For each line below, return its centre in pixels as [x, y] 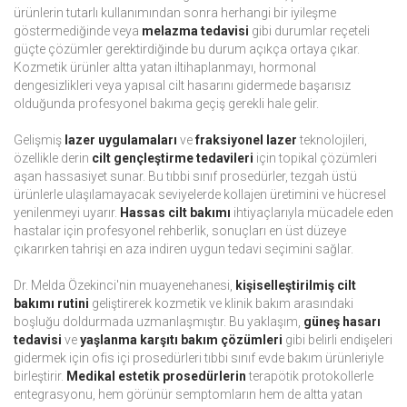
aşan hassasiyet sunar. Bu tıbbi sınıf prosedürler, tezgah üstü [185, 177]
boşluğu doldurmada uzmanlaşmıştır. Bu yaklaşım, [159, 322]
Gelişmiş [39, 140]
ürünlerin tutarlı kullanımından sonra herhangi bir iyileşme [175, 13]
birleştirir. [40, 377]
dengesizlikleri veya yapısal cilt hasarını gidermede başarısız [182, 86]
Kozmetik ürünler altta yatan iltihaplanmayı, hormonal [165, 68]
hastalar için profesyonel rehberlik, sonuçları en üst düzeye [180, 231]
